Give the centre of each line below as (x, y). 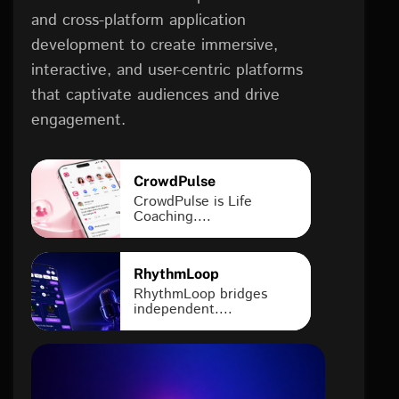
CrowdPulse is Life (193, 202)
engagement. (78, 120)
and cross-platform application (138, 20)
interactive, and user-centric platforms (167, 70)
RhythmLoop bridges (200, 294)
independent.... (183, 309)
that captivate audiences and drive (155, 95)
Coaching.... (172, 217)
